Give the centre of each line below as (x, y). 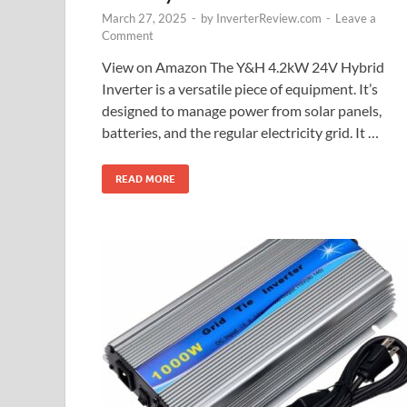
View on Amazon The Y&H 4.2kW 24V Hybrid (243, 67)
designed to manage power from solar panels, (242, 111)
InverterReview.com (269, 19)
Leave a (356, 19)
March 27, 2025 (144, 19)
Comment (128, 36)
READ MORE (145, 179)
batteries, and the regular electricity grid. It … (240, 133)
